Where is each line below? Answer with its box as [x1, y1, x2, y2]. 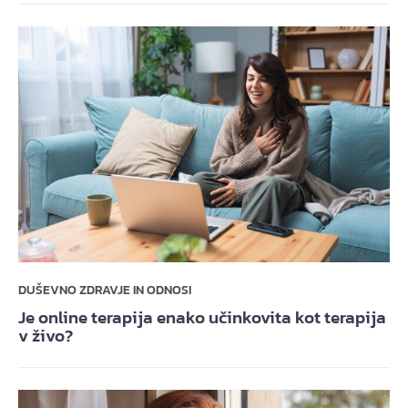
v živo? [18, 322, 73, 348]
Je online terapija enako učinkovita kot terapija [18, 304, 386, 330]
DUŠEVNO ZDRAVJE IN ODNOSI [18, 280, 191, 300]
